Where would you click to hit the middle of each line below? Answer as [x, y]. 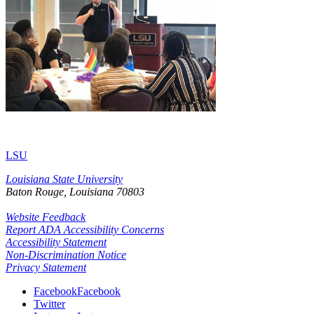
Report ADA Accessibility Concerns [85, 229]
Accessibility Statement [56, 242]
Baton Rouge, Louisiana [60, 191]
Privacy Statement [46, 267]
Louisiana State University [64, 179]
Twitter [49, 303]
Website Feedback [46, 217]
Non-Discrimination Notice [66, 254]
